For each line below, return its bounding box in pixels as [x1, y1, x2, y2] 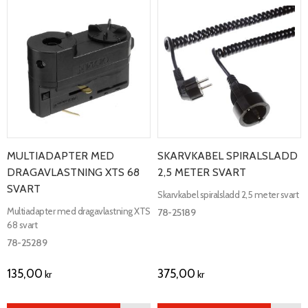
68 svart [7, 219, 37, 230]
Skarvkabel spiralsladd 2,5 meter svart [157, 188, 298, 200]
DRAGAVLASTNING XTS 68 [7, 166, 140, 179]
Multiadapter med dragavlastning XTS [7, 205, 151, 217]
